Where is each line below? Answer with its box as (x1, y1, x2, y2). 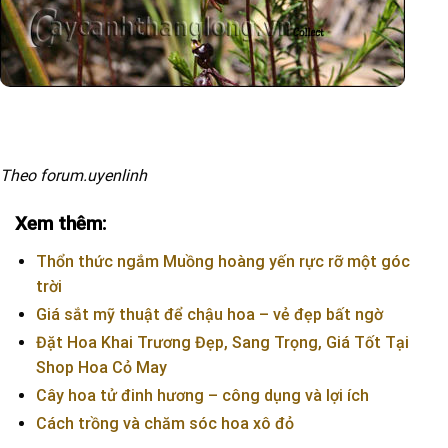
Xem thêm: (15, 211, 106, 235)
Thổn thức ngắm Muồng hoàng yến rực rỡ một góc (35, 251, 410, 271)
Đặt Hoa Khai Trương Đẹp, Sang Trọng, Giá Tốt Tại (35, 332, 409, 352)
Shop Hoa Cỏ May (35, 357, 167, 377)
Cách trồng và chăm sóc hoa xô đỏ (35, 413, 294, 433)
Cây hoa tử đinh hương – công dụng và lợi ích (35, 385, 369, 405)
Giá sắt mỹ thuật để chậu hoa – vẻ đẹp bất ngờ (35, 304, 383, 324)
